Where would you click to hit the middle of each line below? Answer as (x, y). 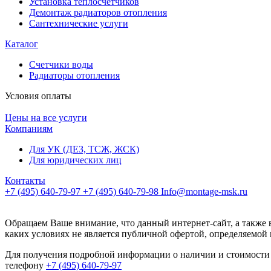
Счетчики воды (61, 65)
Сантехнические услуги (79, 24)
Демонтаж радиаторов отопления (98, 13)
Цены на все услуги (46, 118)
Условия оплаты (38, 96)
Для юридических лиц (75, 160)
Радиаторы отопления (74, 76)
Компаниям (29, 129)
